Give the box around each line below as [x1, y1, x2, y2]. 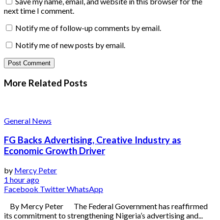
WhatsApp [67, 184, 103, 193]
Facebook [4, 184, 38, 193]
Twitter [40, 184, 65, 193]
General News [4, 116, 52, 126]
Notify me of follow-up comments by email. [15, 23, 161, 32]
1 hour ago [4, 174, 39, 184]
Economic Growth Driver [4, 145, 105, 157]
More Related [4, 77, 62, 88]
